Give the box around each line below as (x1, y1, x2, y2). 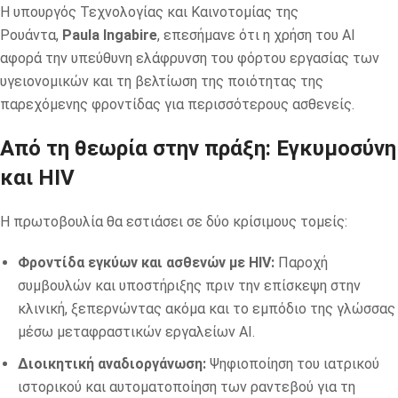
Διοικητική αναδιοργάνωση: (18, 354, 206, 372)
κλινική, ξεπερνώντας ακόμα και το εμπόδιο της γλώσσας (18, 299, 395, 317)
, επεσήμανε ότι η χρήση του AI (157, 26, 355, 44)
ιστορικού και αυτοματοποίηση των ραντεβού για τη (18, 378, 355, 395)
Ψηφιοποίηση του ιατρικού (206, 354, 379, 372)
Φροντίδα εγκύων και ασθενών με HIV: (18, 253, 275, 271)
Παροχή (275, 253, 328, 271)
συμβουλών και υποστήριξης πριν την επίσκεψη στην (18, 276, 361, 294)
